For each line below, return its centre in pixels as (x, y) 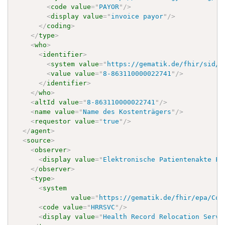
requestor (53, 121)
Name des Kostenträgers (127, 111)
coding (59, 26)
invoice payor (137, 16)
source (39, 140)
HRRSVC (103, 207)
